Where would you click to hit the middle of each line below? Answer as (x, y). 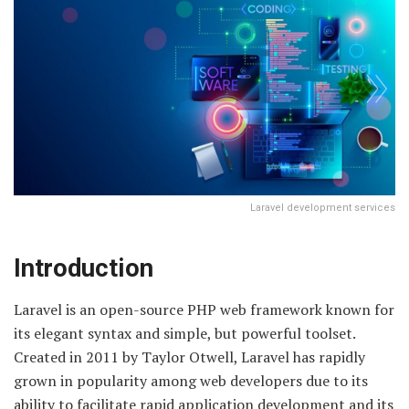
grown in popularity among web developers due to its (191, 381)
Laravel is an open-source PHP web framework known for (204, 310)
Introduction (84, 269)
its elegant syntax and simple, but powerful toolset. (184, 334)
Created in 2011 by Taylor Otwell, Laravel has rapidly (189, 357)
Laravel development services (323, 207)
